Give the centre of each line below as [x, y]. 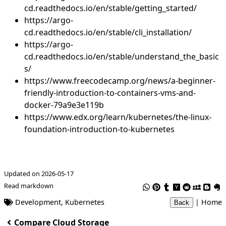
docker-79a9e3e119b [64, 105]
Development [38, 202]
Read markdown [29, 185]
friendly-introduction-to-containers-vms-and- [110, 93]
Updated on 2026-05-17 [39, 173]
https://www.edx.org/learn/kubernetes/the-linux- [118, 117]
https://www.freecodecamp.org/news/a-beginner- [120, 80]
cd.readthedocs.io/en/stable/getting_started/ [110, 8]
